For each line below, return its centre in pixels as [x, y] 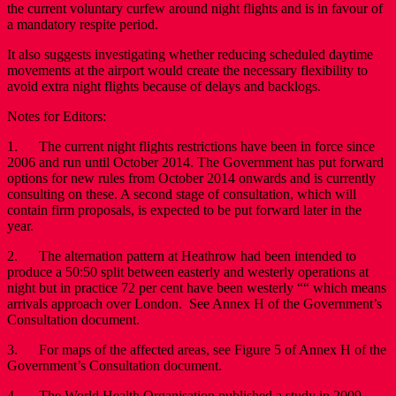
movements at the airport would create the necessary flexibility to [187, 70]
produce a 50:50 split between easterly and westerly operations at [188, 271]
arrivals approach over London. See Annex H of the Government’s [194, 303]
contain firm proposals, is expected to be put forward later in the [184, 209]
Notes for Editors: [57, 116]
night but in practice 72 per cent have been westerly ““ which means [197, 287]
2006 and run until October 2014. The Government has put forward [195, 162]
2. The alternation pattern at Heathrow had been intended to [182, 255]
